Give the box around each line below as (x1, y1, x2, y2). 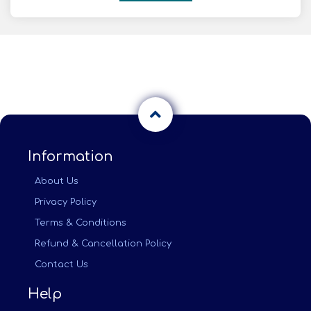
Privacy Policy (35, 197, 96, 207)
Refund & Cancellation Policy (35, 239, 171, 249)
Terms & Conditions (35, 218, 126, 228)
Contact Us (35, 260, 88, 269)
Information (28, 149, 113, 165)
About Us (35, 176, 78, 186)
